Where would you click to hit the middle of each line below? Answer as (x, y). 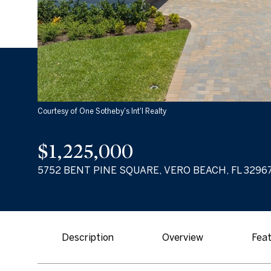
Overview (183, 237)
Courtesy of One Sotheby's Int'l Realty (102, 111)
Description (88, 237)
